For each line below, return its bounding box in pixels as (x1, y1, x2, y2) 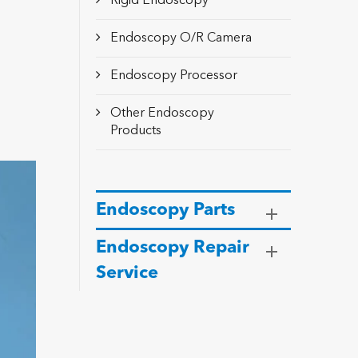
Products (109, 125, 161, 137)
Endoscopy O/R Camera (109, 32, 252, 45)
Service (95, 265, 158, 282)
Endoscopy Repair (95, 239, 249, 257)
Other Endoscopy (109, 107, 214, 120)
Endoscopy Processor (109, 70, 237, 82)
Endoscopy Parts (95, 201, 235, 219)
